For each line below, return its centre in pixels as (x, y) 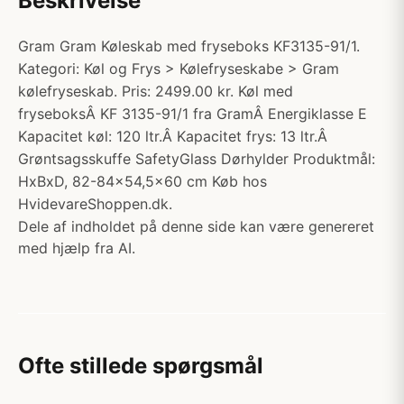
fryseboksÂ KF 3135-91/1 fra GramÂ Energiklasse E (193, 114)
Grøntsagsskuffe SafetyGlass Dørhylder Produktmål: (197, 159)
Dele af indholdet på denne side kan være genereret (196, 226)
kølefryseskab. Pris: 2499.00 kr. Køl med (156, 91)
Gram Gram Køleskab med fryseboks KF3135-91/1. (189, 46)
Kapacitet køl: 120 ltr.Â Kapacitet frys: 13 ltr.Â (173, 136)
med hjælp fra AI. (77, 248)
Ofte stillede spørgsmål (141, 366)
